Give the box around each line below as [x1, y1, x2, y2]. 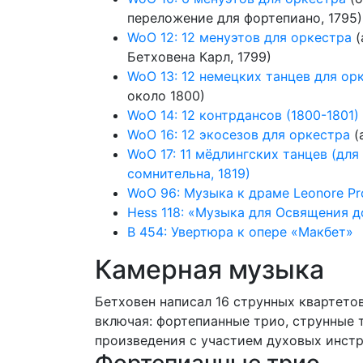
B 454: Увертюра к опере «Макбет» [127, 224, 353, 240]
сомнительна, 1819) [127, 165, 250, 181]
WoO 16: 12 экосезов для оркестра [127, 126, 350, 143]
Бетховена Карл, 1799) [127, 49, 271, 65]
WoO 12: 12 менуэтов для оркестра [127, 29, 352, 45]
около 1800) [127, 88, 205, 104]
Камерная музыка [95, 254, 324, 285]
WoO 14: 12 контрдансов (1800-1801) [127, 107, 359, 123]
